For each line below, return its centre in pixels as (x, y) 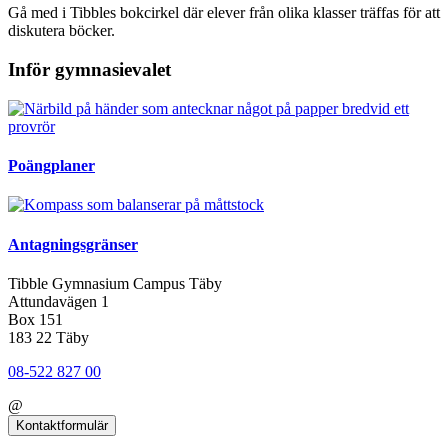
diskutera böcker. (61, 31)
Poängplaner (51, 166)
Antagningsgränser (73, 244)
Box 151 (35, 319)
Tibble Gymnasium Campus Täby (115, 283)
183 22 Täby (48, 337)
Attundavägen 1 (58, 301)
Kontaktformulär (62, 425)
